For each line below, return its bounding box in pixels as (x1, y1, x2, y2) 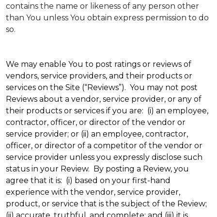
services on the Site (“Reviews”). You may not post (6, 83, 198, 92)
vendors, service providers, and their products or (6, 71, 192, 80)
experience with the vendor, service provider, (6, 187, 180, 197)
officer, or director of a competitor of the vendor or (6, 141, 202, 150)
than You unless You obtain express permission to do (6, 13, 209, 22)
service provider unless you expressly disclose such (6, 153, 202, 162)
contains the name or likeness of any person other (6, 1, 199, 11)
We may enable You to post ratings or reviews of (6, 60, 191, 69)
